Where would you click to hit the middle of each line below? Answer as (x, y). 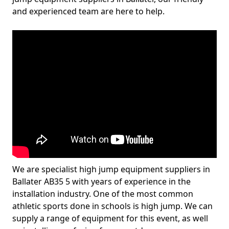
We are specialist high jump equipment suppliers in (111, 169)
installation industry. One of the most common (103, 194)
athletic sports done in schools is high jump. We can (112, 206)
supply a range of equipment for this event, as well (110, 218)
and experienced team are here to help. (88, 11)
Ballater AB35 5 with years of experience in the (101, 181)
